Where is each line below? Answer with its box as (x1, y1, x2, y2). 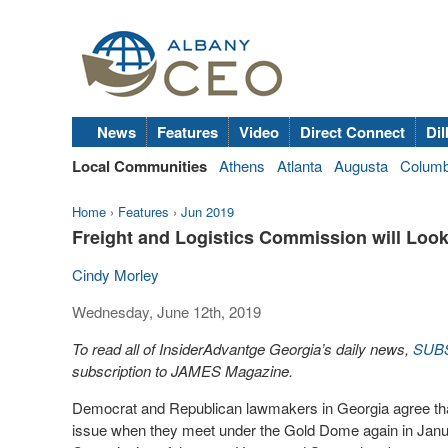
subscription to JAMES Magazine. (72, 360, 293, 381)
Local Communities (72, 155, 207, 177)
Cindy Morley (72, 264, 159, 285)
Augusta (334, 155, 388, 176)
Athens (219, 155, 265, 176)
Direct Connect (300, 121, 405, 143)
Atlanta (277, 155, 322, 176)
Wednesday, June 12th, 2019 (72, 301, 261, 322)
